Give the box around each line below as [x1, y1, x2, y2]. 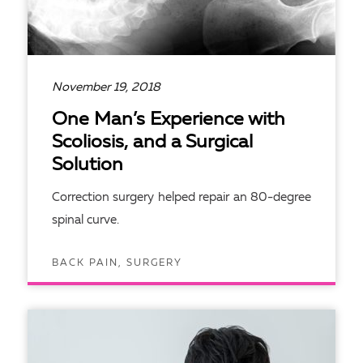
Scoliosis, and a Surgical [52, 134, 253, 152]
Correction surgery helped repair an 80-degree [52, 192, 311, 204]
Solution [52, 156, 123, 175]
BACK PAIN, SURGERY [52, 258, 182, 268]
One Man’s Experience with [52, 111, 285, 130]
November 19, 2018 [52, 82, 160, 94]
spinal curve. [52, 215, 119, 227]
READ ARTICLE [44, 297, 162, 310]
